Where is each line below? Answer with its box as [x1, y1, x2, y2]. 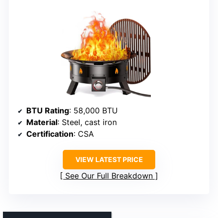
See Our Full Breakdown [65, 171, 153, 181]
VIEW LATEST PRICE [75, 155, 143, 164]
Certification [26, 129, 73, 139]
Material [26, 117, 57, 127]
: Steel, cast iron [57, 117, 117, 127]
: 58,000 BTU [69, 106, 118, 116]
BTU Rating [26, 106, 69, 116]
